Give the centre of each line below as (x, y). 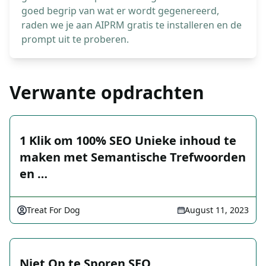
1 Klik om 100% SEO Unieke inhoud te (128, 141)
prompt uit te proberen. (75, 39)
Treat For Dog (53, 210)
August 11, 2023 (217, 210)
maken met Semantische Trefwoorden (133, 157)
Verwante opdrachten (107, 93)
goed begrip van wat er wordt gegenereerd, (120, 11)
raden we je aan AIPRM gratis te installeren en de (132, 25)
